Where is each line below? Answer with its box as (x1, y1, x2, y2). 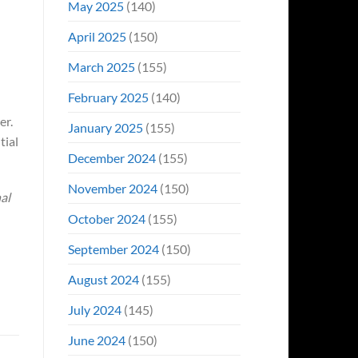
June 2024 (67, 332, 125, 348)
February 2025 (67, 89, 149, 105)
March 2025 (67, 58, 135, 74)
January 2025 (67, 119, 143, 135)
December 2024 (67, 149, 156, 165)
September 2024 (67, 241, 159, 257)
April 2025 (67, 28, 126, 44)
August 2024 (67, 271, 139, 287)
